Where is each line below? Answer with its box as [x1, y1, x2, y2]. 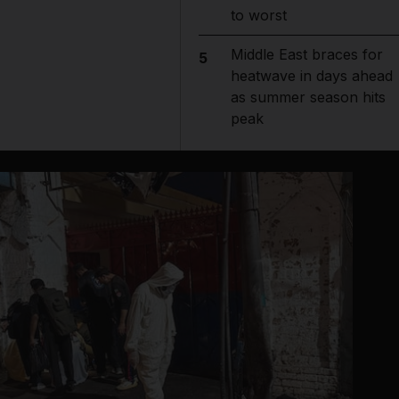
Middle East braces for [230, 45, 383, 63]
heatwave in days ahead [230, 67, 393, 85]
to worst [230, 6, 287, 24]
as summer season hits [230, 88, 386, 106]
